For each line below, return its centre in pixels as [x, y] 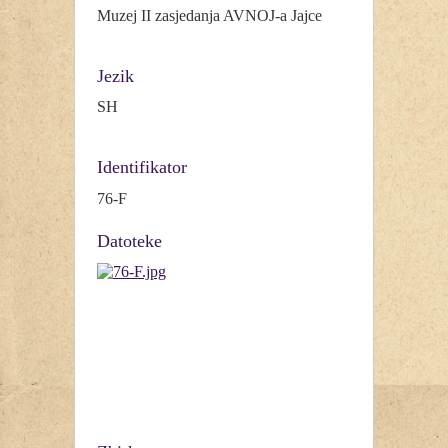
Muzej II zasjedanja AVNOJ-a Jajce [209, 15]
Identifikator [142, 167]
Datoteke [129, 240]
